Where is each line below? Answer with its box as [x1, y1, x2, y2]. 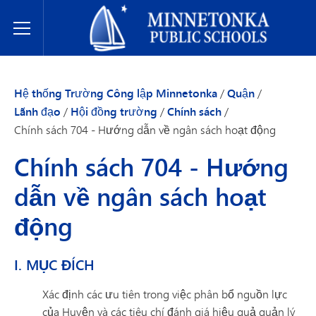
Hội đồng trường [71, 103, 157, 120]
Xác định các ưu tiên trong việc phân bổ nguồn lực [42, 286, 287, 302]
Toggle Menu [20, 28, 84, 44]
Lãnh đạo [14, 103, 61, 120]
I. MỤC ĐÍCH [14, 255, 95, 275]
